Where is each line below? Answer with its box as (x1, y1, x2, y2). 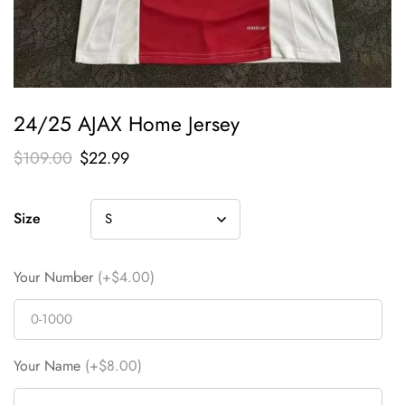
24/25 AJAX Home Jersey (14, 108, 240, 139)
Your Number (14, 266, 93, 287)
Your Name (14, 354, 80, 376)
